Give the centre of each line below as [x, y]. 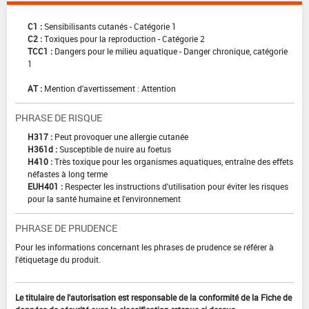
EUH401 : [45, 187]
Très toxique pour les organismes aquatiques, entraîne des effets [174, 162]
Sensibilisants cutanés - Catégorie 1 [110, 27]
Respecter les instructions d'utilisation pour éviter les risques [177, 187]
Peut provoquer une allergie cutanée [121, 137]
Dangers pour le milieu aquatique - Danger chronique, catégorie [171, 51]
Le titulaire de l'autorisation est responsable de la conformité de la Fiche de [153, 298]
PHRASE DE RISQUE [59, 118]
